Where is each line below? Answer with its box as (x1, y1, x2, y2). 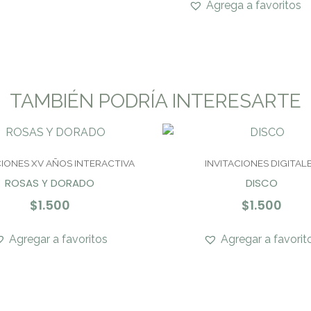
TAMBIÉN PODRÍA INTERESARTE (10, 89, 301, 112)
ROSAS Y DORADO (5, 175, 94, 190)
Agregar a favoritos (9, 233, 108, 246)
